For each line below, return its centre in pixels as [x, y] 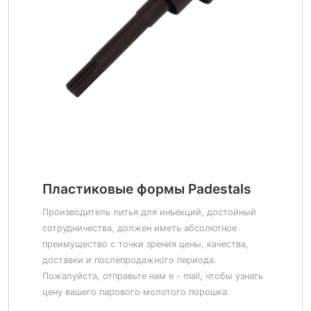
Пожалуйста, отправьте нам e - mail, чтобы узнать [153, 276]
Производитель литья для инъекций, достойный [149, 212]
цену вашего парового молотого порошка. [136, 292]
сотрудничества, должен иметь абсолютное [140, 228]
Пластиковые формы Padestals [147, 189]
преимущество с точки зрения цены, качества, [145, 244]
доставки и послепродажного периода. [129, 260]
